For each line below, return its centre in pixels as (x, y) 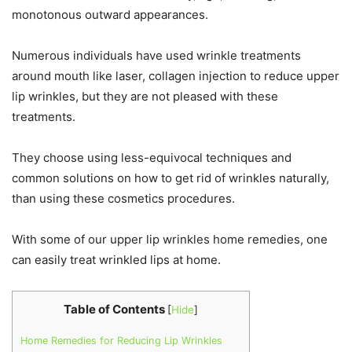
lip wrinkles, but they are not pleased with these (145, 96)
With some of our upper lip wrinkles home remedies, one (170, 239)
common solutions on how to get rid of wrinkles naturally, (170, 178)
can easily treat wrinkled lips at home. (116, 260)
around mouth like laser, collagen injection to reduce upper (176, 76)
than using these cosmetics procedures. (123, 198)
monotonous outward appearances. (110, 15)
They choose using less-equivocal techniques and (152, 158)
